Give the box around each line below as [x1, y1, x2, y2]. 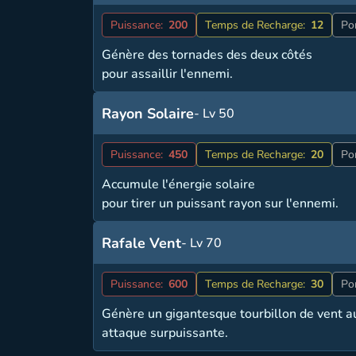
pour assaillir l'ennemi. [102, 65, 234, 83]
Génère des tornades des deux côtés [102, 46, 313, 64]
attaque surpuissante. [102, 324, 229, 342]
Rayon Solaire [102, 104, 195, 123]
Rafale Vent [102, 234, 182, 253]
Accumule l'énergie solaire [102, 176, 256, 193]
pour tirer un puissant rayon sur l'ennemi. [102, 195, 339, 212]
